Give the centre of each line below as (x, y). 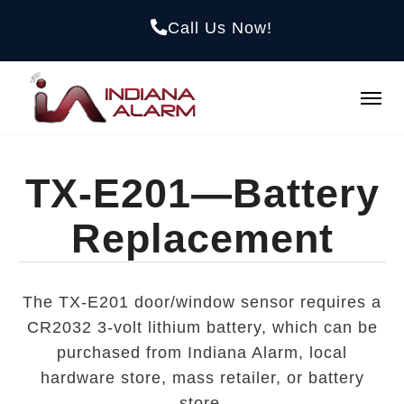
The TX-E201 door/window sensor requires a (202, 303)
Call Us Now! (220, 28)
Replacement (202, 239)
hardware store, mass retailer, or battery (202, 378)
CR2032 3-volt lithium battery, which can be (202, 328)
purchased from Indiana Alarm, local (202, 353)
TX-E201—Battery (202, 194)
